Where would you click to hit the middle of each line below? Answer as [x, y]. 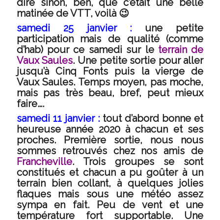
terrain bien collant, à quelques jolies [110, 183]
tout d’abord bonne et [151, 118]
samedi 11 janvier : [58, 118]
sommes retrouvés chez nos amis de [110, 151]
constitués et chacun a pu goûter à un [110, 172]
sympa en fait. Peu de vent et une [110, 205]
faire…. [30, 104]
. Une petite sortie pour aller [138, 60]
